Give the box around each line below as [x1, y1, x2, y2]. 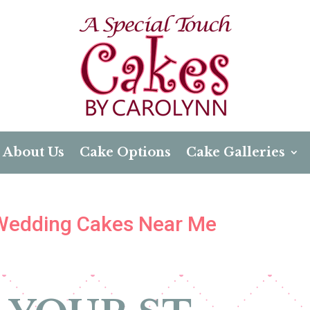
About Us [2, 145, 64, 160]
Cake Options [79, 145, 171, 160]
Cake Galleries [185, 145, 285, 160]
